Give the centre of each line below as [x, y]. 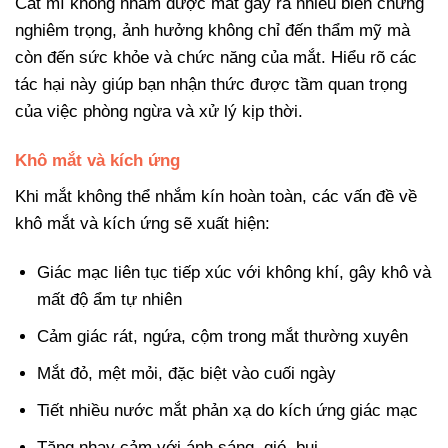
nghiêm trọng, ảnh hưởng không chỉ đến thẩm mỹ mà [212, 30]
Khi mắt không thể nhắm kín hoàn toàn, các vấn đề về [216, 196]
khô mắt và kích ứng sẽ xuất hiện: [142, 223]
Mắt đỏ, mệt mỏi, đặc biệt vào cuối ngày [187, 373]
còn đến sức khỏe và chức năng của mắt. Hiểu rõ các [216, 57]
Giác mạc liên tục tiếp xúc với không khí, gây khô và [234, 272]
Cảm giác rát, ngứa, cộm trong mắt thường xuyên [223, 336]
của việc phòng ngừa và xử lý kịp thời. [159, 111]
